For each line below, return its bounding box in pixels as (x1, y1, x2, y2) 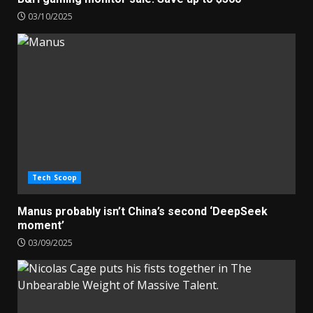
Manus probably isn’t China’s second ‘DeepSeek (17, 205, 268, 218)
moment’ (17, 219, 64, 232)
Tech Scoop (32, 173, 77, 182)
